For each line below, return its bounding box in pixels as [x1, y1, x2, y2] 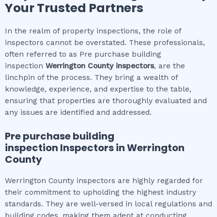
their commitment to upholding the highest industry [5, 187, 196, 197]
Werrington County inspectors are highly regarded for [5, 176, 203, 185]
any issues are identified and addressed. [5, 108, 152, 117]
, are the [154, 61, 185, 70]
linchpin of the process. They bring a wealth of [5, 73, 178, 82]
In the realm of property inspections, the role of [5, 26, 181, 35]
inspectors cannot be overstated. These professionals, [5, 38, 205, 47]
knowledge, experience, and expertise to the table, [5, 84, 191, 93]
